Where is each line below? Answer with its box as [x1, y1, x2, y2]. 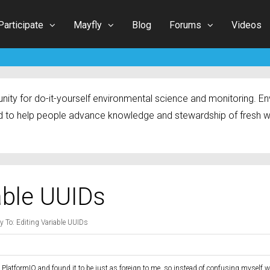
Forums [169, 19, 201, 31]
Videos [231, 19, 262, 31]
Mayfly [74, 19, 102, 31]
